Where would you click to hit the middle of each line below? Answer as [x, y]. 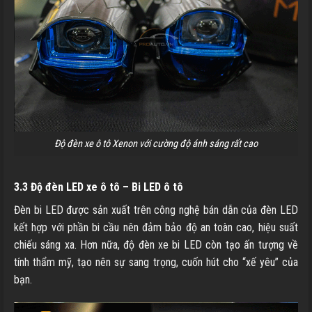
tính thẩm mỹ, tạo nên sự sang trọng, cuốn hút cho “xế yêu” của [156, 262]
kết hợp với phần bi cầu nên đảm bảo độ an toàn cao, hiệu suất [156, 227]
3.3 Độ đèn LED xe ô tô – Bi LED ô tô [99, 187]
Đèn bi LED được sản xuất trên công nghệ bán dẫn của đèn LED [156, 210]
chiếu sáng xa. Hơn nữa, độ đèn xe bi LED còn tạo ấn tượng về [156, 244]
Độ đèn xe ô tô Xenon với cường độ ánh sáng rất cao [156, 143]
